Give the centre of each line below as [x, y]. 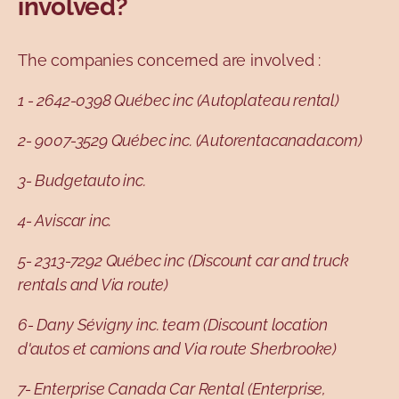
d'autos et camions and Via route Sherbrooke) [178, 349]
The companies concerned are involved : [170, 61]
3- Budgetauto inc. [82, 181]
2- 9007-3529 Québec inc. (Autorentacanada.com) [190, 141]
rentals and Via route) [94, 285]
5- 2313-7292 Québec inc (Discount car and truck [183, 261]
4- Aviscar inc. [65, 221]
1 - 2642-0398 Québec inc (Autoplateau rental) [179, 101]
